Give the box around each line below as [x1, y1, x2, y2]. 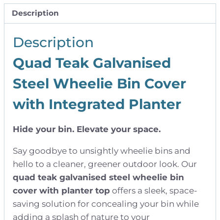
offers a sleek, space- [110, 185, 197, 195]
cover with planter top [13, 185, 110, 195]
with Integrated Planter [13, 95, 181, 112]
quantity [3, 26, 39, 36]
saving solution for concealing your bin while [13, 198, 199, 209]
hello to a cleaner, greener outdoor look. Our [13, 159, 197, 169]
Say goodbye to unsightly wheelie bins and [13, 145, 191, 156]
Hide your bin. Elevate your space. [13, 124, 161, 134]
